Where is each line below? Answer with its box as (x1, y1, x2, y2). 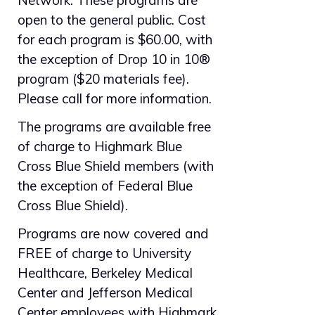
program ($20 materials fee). (18, 70, 189, 88)
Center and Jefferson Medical (18, 284, 193, 302)
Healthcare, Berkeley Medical (18, 264, 193, 282)
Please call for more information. (18, 90, 212, 108)
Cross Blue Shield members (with (18, 157, 214, 175)
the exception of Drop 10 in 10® (18, 51, 210, 68)
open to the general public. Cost (18, 11, 206, 29)
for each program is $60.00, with (18, 31, 212, 49)
